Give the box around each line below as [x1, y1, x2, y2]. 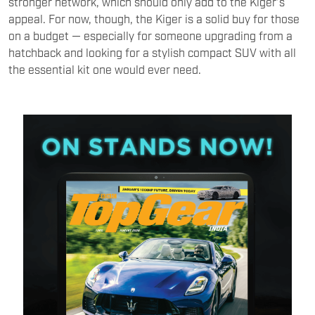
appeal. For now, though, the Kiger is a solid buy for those [8, 11, 300, 25]
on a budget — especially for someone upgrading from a [8, 27, 292, 42]
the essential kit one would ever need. [8, 61, 201, 76]
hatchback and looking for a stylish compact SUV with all [8, 44, 296, 59]
